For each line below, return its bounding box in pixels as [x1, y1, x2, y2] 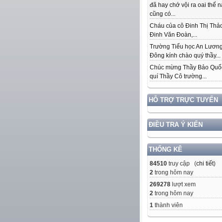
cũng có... [150, 10, 175, 18]
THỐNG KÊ [149, 146, 182, 154]
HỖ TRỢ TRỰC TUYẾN [149, 96, 218, 104]
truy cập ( [167, 160, 196, 167]
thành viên [153, 202, 183, 209]
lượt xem [170, 181, 196, 188]
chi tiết [196, 160, 214, 167]
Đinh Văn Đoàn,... [150, 31, 197, 39]
